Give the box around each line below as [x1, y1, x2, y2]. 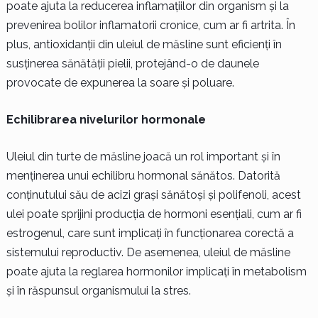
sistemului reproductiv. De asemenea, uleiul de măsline [6, 245, 290, 259]
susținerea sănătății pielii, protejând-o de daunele [6, 56, 259, 70]
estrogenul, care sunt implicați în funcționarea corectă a [6, 226, 294, 240]
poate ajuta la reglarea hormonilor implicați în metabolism [6, 264, 307, 278]
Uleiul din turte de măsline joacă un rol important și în [6, 149, 280, 163]
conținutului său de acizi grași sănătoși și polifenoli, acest [6, 187, 301, 202]
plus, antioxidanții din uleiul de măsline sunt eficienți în [6, 37, 282, 51]
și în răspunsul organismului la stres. [6, 283, 191, 297]
